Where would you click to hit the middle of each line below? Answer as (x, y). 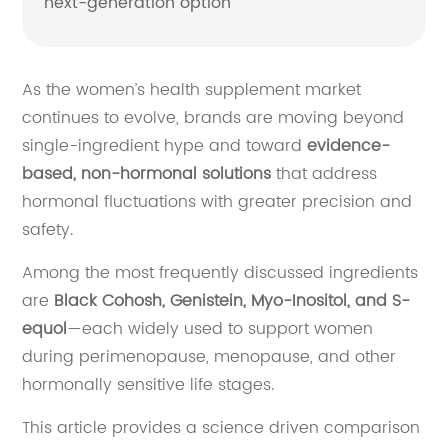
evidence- (349, 146)
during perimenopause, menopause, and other (209, 357)
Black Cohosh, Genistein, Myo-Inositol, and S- (232, 301)
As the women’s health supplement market (192, 90)
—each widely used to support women (220, 329)
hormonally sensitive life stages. (148, 385)
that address (324, 174)
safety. (48, 230)
